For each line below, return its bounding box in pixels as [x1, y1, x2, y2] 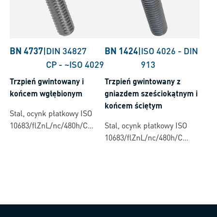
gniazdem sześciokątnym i [105, 88, 198, 98]
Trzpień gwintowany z [105, 76, 181, 86]
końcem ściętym [105, 100, 162, 110]
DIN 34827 [46, 45, 87, 56]
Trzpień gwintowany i [10, 76, 84, 86]
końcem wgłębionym [10, 88, 82, 98]
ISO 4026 [141, 45, 176, 56]
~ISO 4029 [64, 58, 104, 70]
